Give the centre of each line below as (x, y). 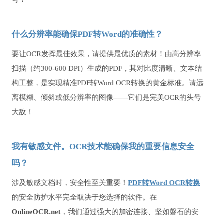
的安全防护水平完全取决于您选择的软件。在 (84, 197)
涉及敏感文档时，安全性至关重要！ (70, 183)
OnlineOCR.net (36, 212)
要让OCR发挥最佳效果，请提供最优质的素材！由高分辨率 (106, 54)
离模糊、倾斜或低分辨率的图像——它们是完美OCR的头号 (106, 98)
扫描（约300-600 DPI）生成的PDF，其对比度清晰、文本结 (107, 69)
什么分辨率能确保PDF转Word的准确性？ (87, 34)
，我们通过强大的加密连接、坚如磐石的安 (130, 212)
